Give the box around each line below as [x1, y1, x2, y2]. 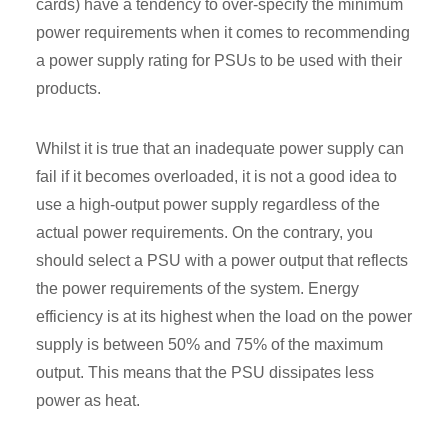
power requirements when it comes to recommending [36, 23, 410, 41]
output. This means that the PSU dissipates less [36, 363, 374, 381]
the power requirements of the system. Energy [36, 279, 359, 297]
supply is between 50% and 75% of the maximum [36, 335, 383, 353]
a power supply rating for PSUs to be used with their [36, 51, 402, 69]
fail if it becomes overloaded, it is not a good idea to [36, 167, 397, 185]
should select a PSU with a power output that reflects [36, 251, 408, 269]
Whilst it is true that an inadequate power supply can [36, 139, 404, 157]
